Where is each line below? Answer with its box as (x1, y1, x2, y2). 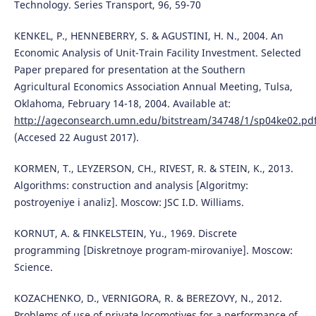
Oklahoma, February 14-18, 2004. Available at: (13, 97, 231, 111)
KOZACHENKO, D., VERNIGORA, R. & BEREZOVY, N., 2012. (13, 291, 282, 305)
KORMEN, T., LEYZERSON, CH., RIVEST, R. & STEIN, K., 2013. (13, 162, 293, 176)
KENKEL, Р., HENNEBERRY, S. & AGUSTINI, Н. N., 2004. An (13, 29, 284, 43)
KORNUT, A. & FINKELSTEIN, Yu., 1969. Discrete (13, 226, 237, 241)
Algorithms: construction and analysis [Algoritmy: (13, 178, 248, 193)
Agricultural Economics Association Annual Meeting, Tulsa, (13, 80, 293, 94)
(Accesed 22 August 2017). (13, 130, 139, 145)
